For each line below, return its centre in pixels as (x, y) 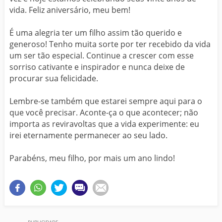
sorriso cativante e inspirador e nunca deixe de (97, 67)
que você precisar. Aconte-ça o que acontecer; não (104, 112)
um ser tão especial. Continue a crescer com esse (102, 55)
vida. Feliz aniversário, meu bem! (70, 10)
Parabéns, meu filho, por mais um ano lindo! (92, 158)
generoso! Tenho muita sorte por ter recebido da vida (110, 44)
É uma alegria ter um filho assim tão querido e (96, 32)
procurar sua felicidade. (54, 78)
